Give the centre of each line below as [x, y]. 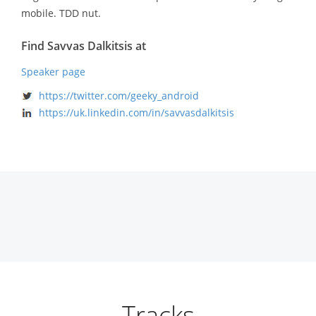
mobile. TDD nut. [61, 13]
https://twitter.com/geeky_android [119, 96]
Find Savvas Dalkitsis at [84, 46]
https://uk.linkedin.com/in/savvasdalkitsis [136, 113]
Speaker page [53, 72]
